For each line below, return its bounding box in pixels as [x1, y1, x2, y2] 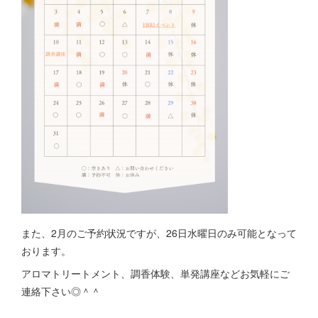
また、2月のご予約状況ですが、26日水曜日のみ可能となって [21, 225, 297, 240]
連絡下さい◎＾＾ [21, 283, 101, 298]
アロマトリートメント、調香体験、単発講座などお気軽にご [21, 265, 290, 280]
